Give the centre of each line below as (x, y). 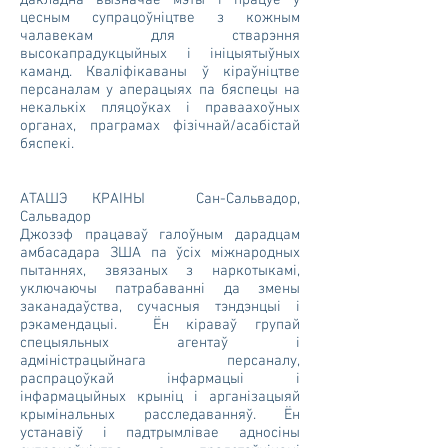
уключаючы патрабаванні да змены (160, 289)
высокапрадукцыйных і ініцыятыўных (160, 54)
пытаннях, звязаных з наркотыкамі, (160, 271)
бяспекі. (47, 144)
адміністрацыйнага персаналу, (160, 361)
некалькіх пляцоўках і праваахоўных (160, 108)
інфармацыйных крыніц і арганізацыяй (160, 397)
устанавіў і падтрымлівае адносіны (160, 433)
